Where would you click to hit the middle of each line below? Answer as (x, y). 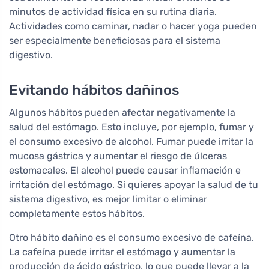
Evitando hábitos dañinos (94, 90)
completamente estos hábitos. (77, 214)
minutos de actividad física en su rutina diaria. (113, 12)
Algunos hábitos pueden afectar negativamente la (122, 113)
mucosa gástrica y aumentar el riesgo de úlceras (118, 156)
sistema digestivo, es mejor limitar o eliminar (108, 199)
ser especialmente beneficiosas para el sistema (115, 41)
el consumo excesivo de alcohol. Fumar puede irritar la (131, 142)
